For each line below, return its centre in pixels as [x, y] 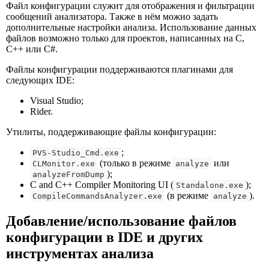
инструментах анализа [80, 253]
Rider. [41, 111]
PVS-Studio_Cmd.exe [76, 153]
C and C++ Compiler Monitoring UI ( [102, 184]
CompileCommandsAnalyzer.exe [97, 196]
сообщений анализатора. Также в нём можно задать [112, 16]
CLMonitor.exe [64, 163]
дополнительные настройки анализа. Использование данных [131, 27]
